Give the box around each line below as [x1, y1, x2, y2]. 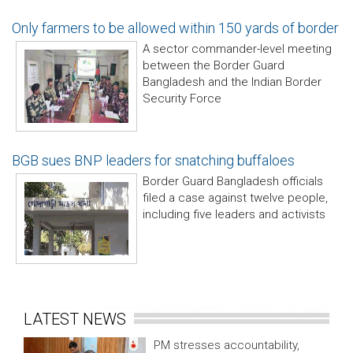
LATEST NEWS [24, 310, 134, 329]
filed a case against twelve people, [143, 191, 328, 205]
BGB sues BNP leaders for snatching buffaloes [12, 152, 295, 169]
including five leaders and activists [143, 207, 325, 221]
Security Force [143, 91, 221, 106]
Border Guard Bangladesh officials [143, 174, 323, 188]
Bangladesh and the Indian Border [143, 75, 321, 89]
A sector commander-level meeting [143, 42, 332, 56]
